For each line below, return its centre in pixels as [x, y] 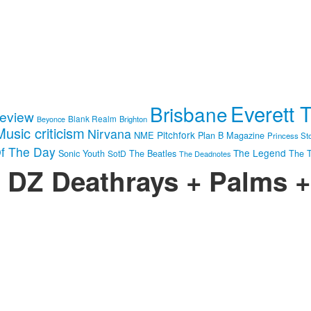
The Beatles [153, 154]
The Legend [260, 153]
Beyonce [51, 119]
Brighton [133, 119]
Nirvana [109, 134]
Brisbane [189, 114]
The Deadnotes [205, 154]
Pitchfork [176, 135]
